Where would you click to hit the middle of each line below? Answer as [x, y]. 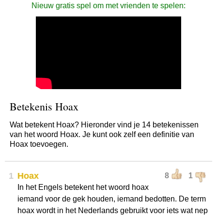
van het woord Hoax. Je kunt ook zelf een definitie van [102, 134]
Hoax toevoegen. [39, 144]
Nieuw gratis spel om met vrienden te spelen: [108, 6]
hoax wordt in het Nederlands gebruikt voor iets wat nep [113, 210]
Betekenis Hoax [44, 106]
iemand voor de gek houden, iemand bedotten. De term [112, 199]
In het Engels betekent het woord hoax [83, 187]
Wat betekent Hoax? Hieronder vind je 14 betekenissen [104, 125]
